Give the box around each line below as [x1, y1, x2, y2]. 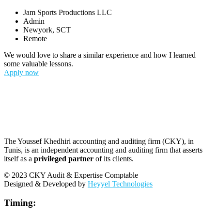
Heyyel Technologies [88, 179, 153, 188]
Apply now [4, 68, 39, 77]
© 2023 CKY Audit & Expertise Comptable [4, 170, 138, 179]
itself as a [4, 154, 34, 163]
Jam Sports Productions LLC [23, 8, 112, 16]
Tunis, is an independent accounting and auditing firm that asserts [4, 145, 202, 154]
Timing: [4, 197, 36, 208]
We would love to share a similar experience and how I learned [4, 50, 196, 59]
